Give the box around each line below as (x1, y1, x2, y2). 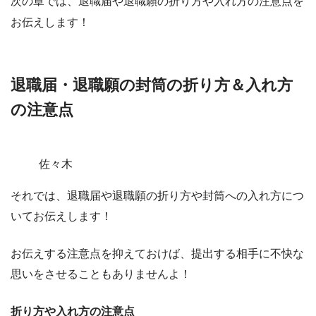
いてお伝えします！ (11, 210, 112, 223)
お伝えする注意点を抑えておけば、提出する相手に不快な (11, 248, 304, 260)
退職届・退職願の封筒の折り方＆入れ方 (11, 76, 293, 95)
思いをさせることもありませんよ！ (11, 268, 191, 281)
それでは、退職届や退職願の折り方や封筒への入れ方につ (11, 190, 304, 202)
